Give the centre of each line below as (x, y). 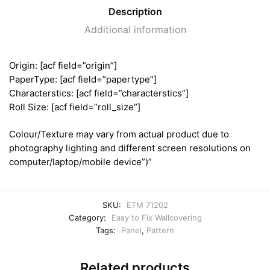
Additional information (135, 30)
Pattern (160, 231)
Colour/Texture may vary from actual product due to (119, 134)
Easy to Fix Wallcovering (156, 218)
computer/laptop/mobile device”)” (80, 162)
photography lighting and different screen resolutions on (130, 148)
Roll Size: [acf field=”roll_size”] (75, 107)
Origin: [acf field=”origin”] (63, 66)
